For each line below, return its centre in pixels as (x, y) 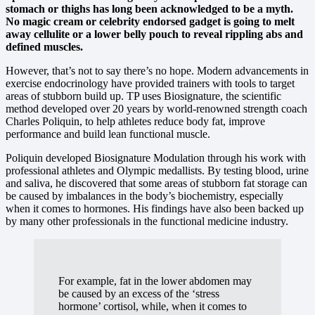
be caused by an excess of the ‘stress (139, 293)
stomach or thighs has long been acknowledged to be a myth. (149, 9)
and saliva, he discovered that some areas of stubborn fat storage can (156, 184)
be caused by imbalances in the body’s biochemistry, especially (144, 196)
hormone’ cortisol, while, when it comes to (152, 306)
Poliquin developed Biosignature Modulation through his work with (156, 158)
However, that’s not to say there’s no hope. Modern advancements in (157, 71)
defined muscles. (44, 47)
